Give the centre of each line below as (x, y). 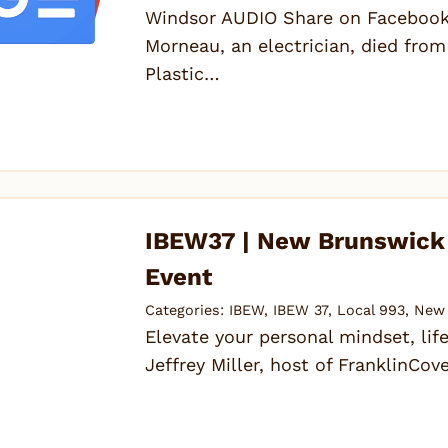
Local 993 (371, 310)
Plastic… (183, 73)
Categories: (187, 310)
